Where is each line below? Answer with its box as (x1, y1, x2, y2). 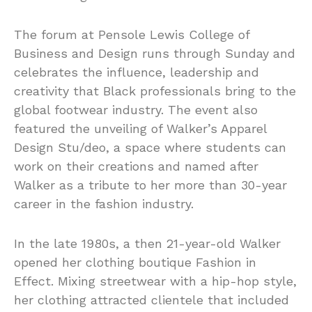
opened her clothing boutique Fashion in (14, 255, 256, 270)
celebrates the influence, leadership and (14, 65, 259, 79)
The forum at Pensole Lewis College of (14, 27, 249, 42)
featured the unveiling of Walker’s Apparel (14, 121, 267, 136)
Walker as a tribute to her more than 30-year (14, 178, 287, 192)
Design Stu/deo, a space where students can (14, 140, 286, 155)
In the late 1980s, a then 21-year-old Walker (14, 236, 281, 251)
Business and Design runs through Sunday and (14, 46, 295, 61)
